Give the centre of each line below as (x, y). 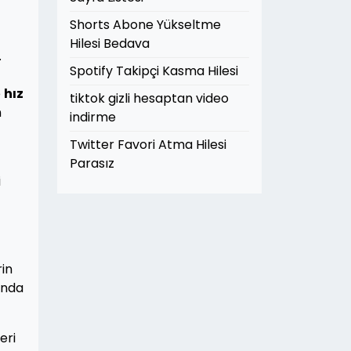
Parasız (92, 163)
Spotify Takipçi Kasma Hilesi (154, 71)
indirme (93, 117)
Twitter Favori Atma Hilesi (148, 145)
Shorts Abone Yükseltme (145, 25)
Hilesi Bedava (110, 43)
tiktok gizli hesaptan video (149, 98)
